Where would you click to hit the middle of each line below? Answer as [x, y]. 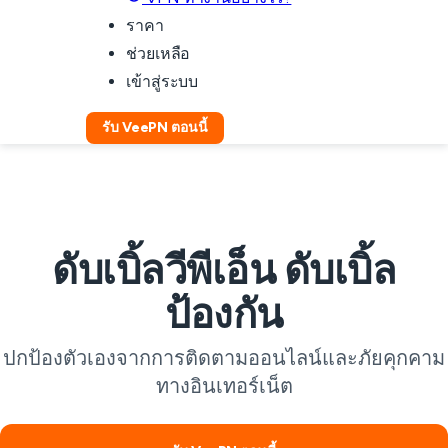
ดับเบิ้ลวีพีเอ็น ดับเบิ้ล [224, 270]
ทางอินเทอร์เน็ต [224, 386]
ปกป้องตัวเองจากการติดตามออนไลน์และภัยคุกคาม [224, 358]
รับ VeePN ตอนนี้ [155, 127]
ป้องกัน [224, 314]
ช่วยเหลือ [158, 53]
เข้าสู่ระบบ [162, 81]
